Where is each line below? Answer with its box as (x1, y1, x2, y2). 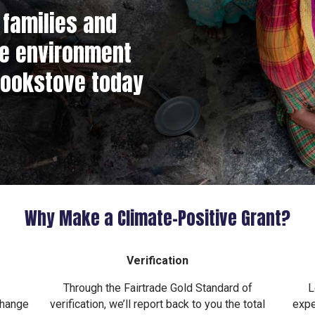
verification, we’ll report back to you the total (50, 297, 265, 311)
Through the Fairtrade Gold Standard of (63, 281, 252, 295)
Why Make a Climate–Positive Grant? (25, 205, 290, 232)
